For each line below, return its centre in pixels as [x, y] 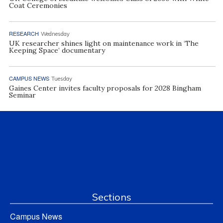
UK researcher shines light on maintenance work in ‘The [104, 43]
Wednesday [55, 34]
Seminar [22, 95]
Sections [111, 197]
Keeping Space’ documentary [57, 50]
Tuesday [61, 78]
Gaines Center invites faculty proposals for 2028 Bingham [105, 88]
